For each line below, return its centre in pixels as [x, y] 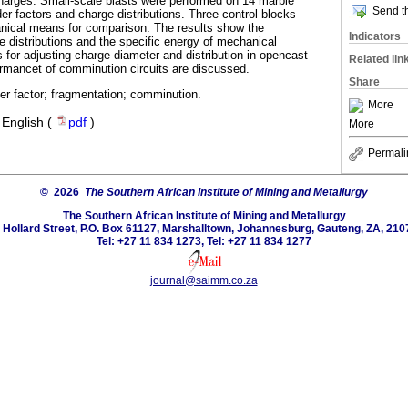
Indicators [375, 36]
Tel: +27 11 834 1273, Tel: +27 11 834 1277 [204, 241]
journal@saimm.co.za [204, 280]
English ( [29, 122]
